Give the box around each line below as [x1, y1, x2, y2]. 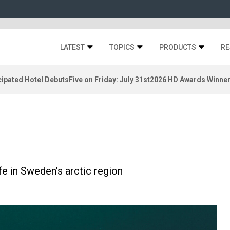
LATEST [60, 43, 85, 51]
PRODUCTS [159, 43, 196, 51]
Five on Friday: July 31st [69, 75, 150, 84]
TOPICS [109, 43, 135, 51]
